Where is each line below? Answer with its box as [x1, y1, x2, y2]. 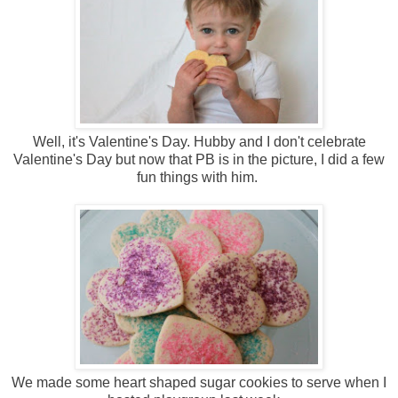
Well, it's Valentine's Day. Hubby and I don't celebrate [32, 134, 366, 150]
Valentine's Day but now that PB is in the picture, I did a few [13, 152, 385, 168]
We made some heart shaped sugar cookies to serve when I [12, 375, 386, 391]
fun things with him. [137, 170, 261, 186]
